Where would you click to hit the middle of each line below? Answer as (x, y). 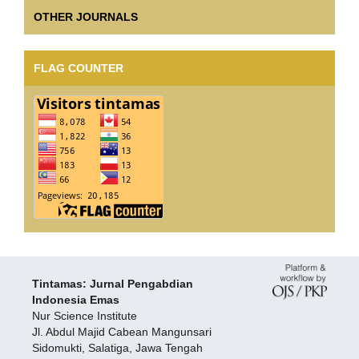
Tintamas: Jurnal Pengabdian (112, 283)
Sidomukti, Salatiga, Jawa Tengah (117, 347)
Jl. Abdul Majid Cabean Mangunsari (121, 331)
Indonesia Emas (75, 299)
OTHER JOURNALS (86, 16)
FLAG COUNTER (79, 68)
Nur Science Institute (84, 315)
